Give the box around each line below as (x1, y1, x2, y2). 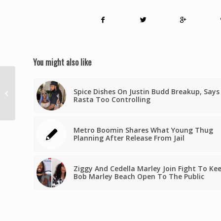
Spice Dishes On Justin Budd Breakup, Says (74, 87, 220, 97)
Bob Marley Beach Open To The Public (74, 172, 204, 182)
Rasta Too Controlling (74, 95, 150, 105)
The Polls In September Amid (17, 88, 103, 97)
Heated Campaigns (17, 99, 74, 108)
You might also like (33, 56, 91, 69)
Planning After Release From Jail (74, 133, 184, 143)
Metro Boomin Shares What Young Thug (74, 125, 213, 135)
